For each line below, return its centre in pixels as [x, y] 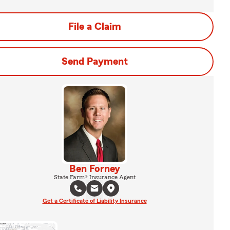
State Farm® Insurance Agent [94, 177]
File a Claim [94, 27]
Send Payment [94, 62]
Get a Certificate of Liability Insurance [94, 200]
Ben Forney [94, 169]
